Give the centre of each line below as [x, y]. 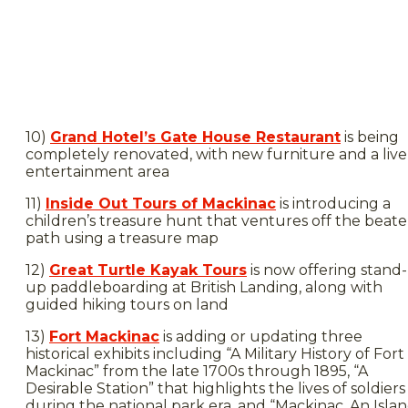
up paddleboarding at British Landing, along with [204, 287]
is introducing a [333, 204]
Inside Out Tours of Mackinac [161, 204]
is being [370, 137]
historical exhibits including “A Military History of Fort [215, 354]
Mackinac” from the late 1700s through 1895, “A [197, 371]
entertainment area [97, 172]
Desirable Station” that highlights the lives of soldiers [215, 388]
